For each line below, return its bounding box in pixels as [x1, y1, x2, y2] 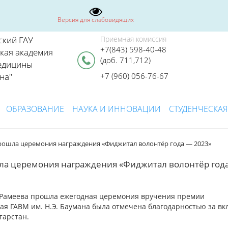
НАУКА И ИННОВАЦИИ [72, 103, 161, 115]
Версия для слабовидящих [58, 15, 134, 24]
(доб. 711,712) [100, 55, 151, 65]
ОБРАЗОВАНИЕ [6, 103, 64, 115]
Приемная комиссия [100, 34, 166, 44]
